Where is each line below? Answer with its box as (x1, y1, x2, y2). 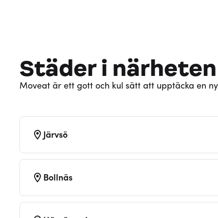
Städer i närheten (19, 54, 217, 82)
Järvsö (43, 130, 68, 140)
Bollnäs (43, 173, 73, 183)
